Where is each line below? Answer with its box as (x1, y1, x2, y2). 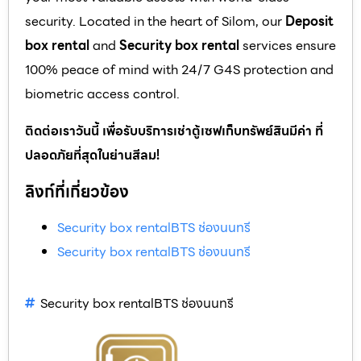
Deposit (285, 10, 334, 31)
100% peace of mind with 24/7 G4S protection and (25, 59, 334, 80)
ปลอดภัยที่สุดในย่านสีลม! (25, 144, 160, 165)
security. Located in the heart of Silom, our (25, 10, 285, 31)
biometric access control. (25, 83, 180, 104)
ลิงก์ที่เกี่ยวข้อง (25, 178, 129, 205)
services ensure (239, 35, 336, 56)
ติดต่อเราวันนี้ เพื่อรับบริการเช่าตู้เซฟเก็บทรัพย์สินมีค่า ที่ (25, 120, 323, 141)
